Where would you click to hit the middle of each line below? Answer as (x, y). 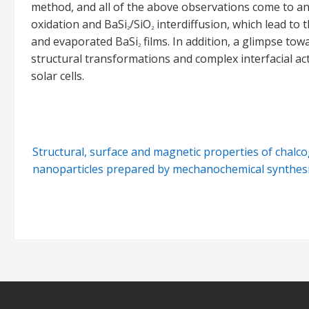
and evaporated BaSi (84, 42)
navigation (79, 167)
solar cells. (58, 76)
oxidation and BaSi (79, 24)
